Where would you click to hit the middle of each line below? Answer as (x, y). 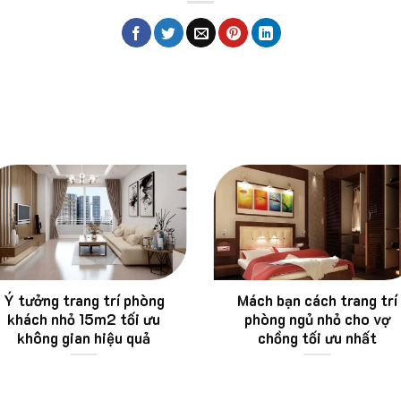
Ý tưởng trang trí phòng (84, 301)
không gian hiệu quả (84, 338)
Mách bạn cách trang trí (317, 301)
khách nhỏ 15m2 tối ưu (84, 320)
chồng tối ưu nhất (317, 338)
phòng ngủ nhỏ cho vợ (317, 320)
